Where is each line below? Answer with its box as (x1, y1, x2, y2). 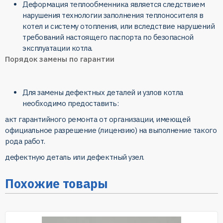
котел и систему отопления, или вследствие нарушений (22, 21, 215, 31)
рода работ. (5, 136, 45, 146)
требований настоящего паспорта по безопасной (22, 32, 194, 42)
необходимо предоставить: (22, 98, 119, 108)
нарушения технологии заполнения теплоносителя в (22, 10, 204, 20)
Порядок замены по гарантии (5, 54, 114, 64)
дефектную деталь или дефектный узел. (5, 152, 144, 162)
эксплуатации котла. (22, 43, 93, 53)
